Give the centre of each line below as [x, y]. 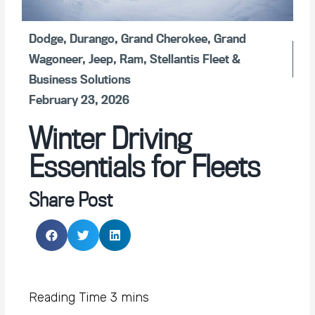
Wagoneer [56, 59]
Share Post [71, 200]
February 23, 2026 [79, 100]
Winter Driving [110, 138]
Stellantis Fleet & [195, 59]
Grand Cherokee [165, 39]
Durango [92, 39]
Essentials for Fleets [145, 166]
